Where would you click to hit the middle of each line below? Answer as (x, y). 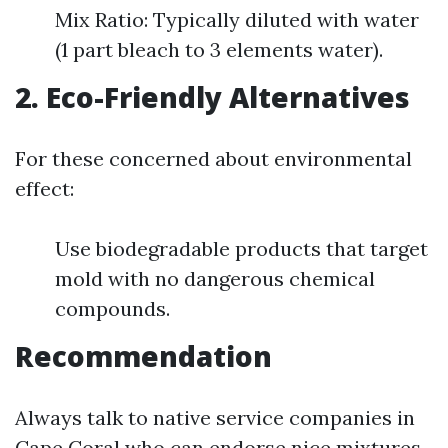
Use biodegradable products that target (241, 248)
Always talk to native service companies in (215, 417)
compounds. (112, 308)
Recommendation (143, 356)
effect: (44, 188)
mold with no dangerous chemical (215, 278)
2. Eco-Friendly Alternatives (212, 97)
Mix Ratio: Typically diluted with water (237, 19)
